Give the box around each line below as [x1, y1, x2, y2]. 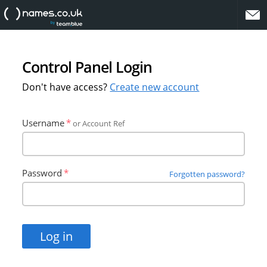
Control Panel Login [22, 57, 153, 77]
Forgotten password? [169, 169, 245, 179]
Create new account [110, 80, 200, 94]
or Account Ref [73, 118, 125, 129]
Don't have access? [22, 80, 110, 94]
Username [22, 117, 65, 129]
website [83, 7, 111, 18]
